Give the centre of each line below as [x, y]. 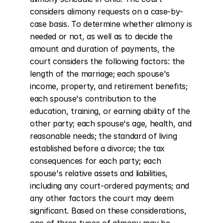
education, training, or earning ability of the [110, 111]
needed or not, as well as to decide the [101, 36]
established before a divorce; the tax [98, 148]
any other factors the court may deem [102, 198]
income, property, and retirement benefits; [109, 86]
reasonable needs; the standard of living [104, 136]
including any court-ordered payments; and [110, 186]
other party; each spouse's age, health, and [111, 123]
